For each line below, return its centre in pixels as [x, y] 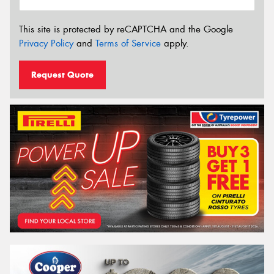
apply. [175, 43]
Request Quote [62, 75]
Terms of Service [128, 43]
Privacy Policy [46, 43]
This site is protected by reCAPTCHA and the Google [126, 29]
